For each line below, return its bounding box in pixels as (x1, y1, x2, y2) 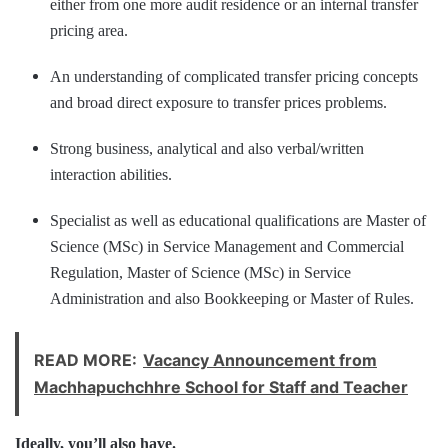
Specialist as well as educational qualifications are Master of (50, 211, 426, 229)
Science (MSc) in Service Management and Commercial (50, 237, 404, 255)
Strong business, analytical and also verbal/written (50, 139, 364, 157)
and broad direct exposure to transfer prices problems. (50, 93, 387, 111)
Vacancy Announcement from (143, 349, 377, 370)
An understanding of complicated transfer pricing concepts (50, 67, 418, 85)
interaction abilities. (50, 165, 172, 183)
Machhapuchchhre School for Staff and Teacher (34, 376, 408, 397)
